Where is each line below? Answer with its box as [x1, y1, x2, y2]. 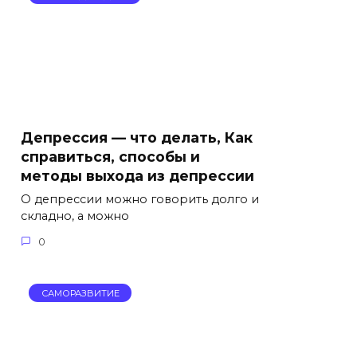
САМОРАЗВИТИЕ [41, 287, 120, 299]
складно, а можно [21, 209, 129, 224]
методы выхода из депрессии [21, 167, 254, 185]
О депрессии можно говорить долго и [21, 192, 259, 207]
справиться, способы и [21, 148, 200, 166]
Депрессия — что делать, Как [21, 129, 253, 147]
